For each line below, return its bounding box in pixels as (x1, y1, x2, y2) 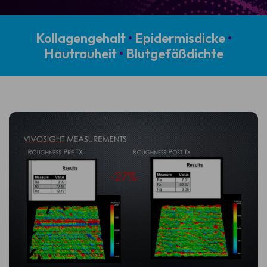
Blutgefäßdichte (123, 45, 223, 63)
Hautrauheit (44, 45, 119, 63)
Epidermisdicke (132, 30, 228, 47)
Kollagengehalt (35, 30, 128, 47)
